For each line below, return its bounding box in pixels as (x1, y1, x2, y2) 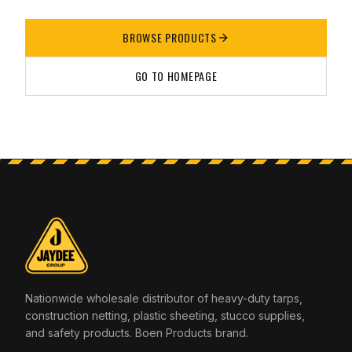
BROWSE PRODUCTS (123, 29, 217, 46)
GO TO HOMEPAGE (134, 68, 218, 84)
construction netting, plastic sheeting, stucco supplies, (25, 309, 305, 322)
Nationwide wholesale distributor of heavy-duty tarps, (25, 291, 302, 305)
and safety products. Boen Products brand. (25, 326, 248, 339)
